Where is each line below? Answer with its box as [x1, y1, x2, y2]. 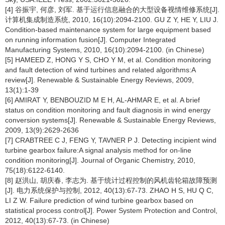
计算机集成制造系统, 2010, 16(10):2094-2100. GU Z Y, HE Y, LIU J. [5, 16, 218, 24]
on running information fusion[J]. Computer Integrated [5, 36, 176, 44]
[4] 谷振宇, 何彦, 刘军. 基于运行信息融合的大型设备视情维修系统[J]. [5, 6, 219, 14]
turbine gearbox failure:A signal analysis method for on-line [5, 146, 191, 155]
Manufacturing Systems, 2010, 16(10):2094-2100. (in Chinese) [5, 46, 204, 54]
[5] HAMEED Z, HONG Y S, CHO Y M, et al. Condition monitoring [5, 56, 211, 64]
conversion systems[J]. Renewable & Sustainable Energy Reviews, [5, 116, 216, 125]
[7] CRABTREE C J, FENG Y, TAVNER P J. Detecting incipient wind [5, 136, 216, 145]
